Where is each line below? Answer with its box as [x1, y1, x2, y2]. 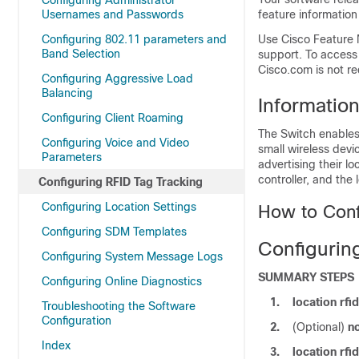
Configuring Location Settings [42, 200, 196, 213]
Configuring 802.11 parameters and [42, 33, 227, 46]
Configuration [42, 314, 111, 327]
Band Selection [42, 47, 120, 60]
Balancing [42, 87, 93, 99]
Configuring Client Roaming [42, 111, 184, 124]
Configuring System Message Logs [42, 250, 223, 263]
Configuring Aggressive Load [42, 72, 193, 85]
